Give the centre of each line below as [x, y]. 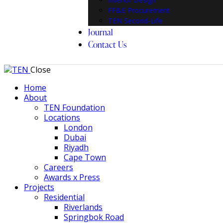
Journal [101, 32]
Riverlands [83, 207]
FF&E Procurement [139, 10]
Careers [58, 167]
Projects [39, 187]
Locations [62, 117]
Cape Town [85, 157]
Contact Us [108, 45]
